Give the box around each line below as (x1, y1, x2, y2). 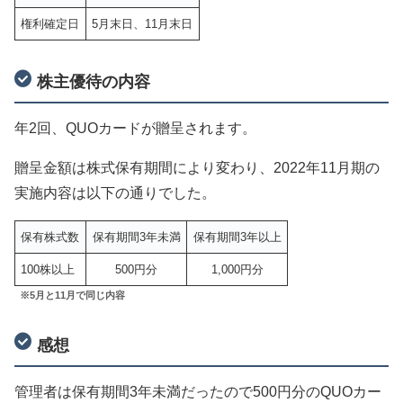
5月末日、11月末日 (92, 17, 193, 31)
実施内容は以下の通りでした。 (14, 185, 216, 201)
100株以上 (21, 263, 76, 277)
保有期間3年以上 (193, 230, 282, 245)
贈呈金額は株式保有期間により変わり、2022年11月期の (14, 160, 380, 176)
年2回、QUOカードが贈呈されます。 (14, 121, 256, 137)
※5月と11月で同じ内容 (20, 290, 125, 301)
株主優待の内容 (37, 72, 151, 91)
